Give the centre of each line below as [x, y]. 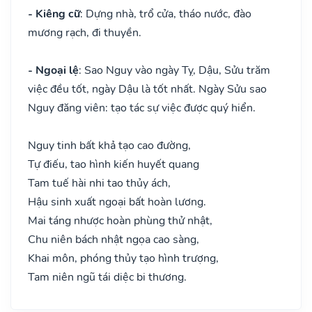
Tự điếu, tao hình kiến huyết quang [114, 164]
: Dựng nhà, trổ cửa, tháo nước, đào [166, 14]
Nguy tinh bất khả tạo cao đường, [109, 145]
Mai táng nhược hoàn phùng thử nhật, [120, 220]
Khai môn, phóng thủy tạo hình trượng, [123, 258]
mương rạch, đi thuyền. [85, 32]
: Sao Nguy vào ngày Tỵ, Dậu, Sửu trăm [174, 70]
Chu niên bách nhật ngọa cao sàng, [114, 239]
